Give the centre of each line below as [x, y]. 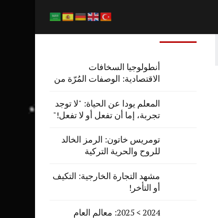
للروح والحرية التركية [122, 151]
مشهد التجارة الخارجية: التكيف [106, 176]
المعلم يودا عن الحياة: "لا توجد [107, 103]
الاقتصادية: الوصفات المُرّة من [107, 79]
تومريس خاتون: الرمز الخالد [110, 140]
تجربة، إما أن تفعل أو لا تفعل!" [106, 115]
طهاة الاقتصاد [136, 91]
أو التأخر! [144, 188]
